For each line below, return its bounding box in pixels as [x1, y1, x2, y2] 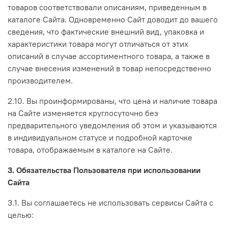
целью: [8, 209, 34, 220]
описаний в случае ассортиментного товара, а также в [8, 50, 210, 61]
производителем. [8, 75, 73, 85]
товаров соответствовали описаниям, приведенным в [8, 2, 207, 12]
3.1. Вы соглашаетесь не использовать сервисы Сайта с [8, 197, 213, 208]
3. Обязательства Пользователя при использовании [8, 164, 201, 175]
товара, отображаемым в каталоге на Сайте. [8, 144, 173, 155]
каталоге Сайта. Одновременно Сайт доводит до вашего [8, 14, 218, 24]
